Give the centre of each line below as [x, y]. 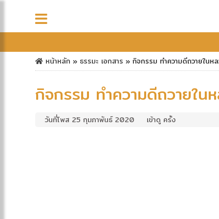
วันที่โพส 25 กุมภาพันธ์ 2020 [91, 120]
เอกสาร [112, 61]
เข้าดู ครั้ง [161, 120]
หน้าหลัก [57, 61]
